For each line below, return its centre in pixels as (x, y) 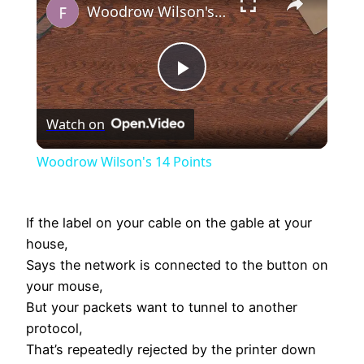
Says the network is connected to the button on (177, 265)
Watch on (75, 124)
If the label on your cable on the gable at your (169, 223)
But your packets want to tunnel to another (162, 308)
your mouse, (65, 286)
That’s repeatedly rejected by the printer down (171, 350)
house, (47, 244)
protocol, (54, 329)
